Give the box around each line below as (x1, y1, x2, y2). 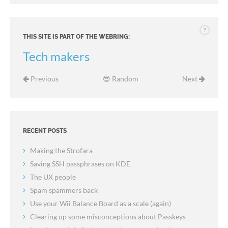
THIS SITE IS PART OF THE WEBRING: (23, 33, 130, 40)
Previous (29, 74, 59, 83)
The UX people (30, 172, 76, 181)
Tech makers (23, 49, 90, 64)
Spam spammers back (30, 185, 98, 194)
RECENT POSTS (23, 127, 67, 134)
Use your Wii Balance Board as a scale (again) (30, 198, 171, 208)
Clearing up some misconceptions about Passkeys (30, 212, 186, 221)
